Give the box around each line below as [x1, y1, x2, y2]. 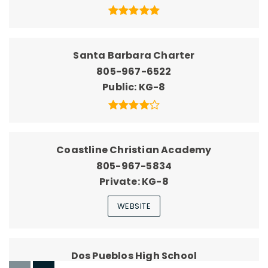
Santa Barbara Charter [73, 48, 195, 63]
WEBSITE [117, 200, 151, 212]
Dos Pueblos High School [71, 249, 197, 263]
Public [102, 80, 135, 95]
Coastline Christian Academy [56, 143, 212, 157]
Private [99, 175, 138, 189]
